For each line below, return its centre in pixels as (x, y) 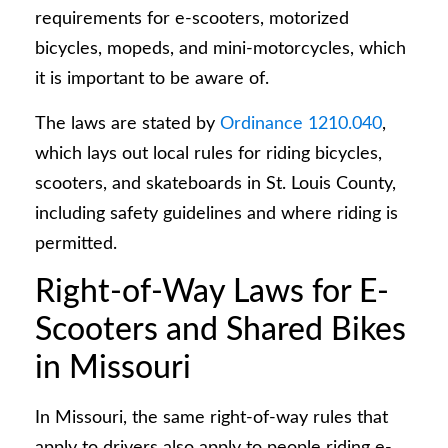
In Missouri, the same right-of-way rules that (211, 417)
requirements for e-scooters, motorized (192, 19)
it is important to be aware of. (152, 79)
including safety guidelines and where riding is (216, 213)
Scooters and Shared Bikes (220, 329)
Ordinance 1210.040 (301, 123)
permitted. (76, 243)
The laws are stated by (127, 123)
